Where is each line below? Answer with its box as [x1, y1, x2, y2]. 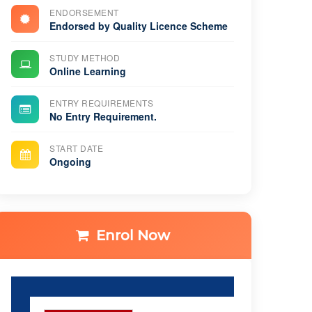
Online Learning [49, 64, 126, 78]
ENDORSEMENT [49, 6, 119, 18]
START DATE [49, 142, 103, 154]
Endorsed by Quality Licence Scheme [49, 19, 228, 33]
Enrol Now [95, 227, 170, 244]
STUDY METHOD [49, 52, 120, 63]
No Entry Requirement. [49, 109, 157, 123]
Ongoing [49, 155, 91, 169]
